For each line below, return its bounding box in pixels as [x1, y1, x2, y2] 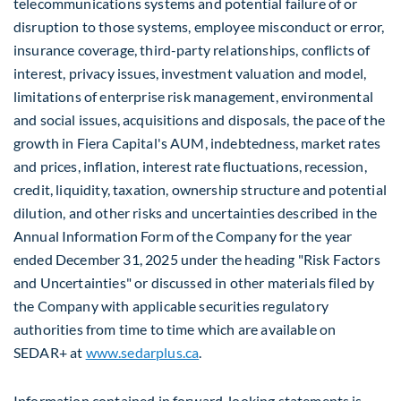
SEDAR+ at [13, 344, 86, 362]
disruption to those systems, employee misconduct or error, [13, 18, 385, 36]
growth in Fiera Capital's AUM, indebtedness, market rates [13, 134, 381, 152]
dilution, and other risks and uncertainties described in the [13, 204, 378, 222]
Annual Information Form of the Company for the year [13, 227, 353, 245]
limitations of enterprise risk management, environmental [13, 88, 373, 106]
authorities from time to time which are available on [13, 320, 337, 338]
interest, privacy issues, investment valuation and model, [13, 64, 367, 82]
